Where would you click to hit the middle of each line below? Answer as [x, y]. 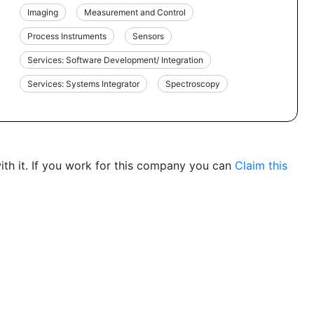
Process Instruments [67, 36]
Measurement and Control [135, 12]
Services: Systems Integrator [84, 83]
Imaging [43, 12]
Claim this [261, 165]
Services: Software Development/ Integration [116, 60]
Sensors [149, 36]
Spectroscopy [193, 83]
